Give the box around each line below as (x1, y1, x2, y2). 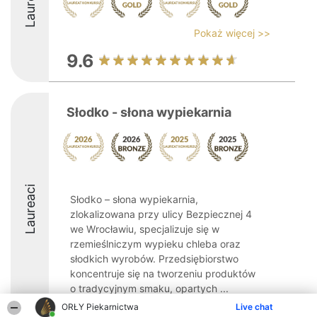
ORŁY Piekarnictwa (62, 301, 139, 312)
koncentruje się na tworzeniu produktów (70, 267, 255, 279)
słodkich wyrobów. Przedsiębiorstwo (70, 253, 238, 265)
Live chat (236, 301, 273, 312)
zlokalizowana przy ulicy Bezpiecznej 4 (70, 208, 252, 220)
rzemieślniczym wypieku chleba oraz (70, 238, 241, 250)
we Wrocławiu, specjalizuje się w (70, 223, 219, 235)
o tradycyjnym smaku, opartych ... (70, 282, 229, 294)
